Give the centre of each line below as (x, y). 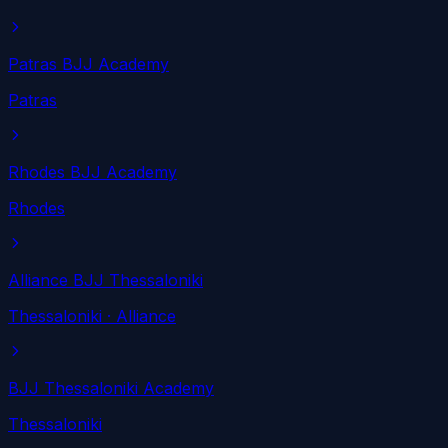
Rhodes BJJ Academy (92, 172)
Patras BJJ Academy (88, 64)
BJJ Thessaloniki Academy (111, 388)
